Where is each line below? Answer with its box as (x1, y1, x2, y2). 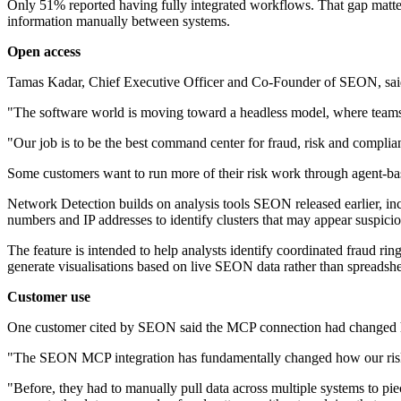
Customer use (7, 289, 90, 305)
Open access (7, 44, 81, 60)
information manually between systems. (7, 13, 230, 30)
